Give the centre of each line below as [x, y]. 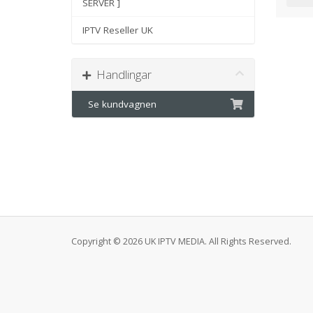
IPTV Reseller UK [118, 30]
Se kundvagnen [119, 104]
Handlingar [121, 74]
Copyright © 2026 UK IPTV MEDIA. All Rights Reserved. [181, 241]
